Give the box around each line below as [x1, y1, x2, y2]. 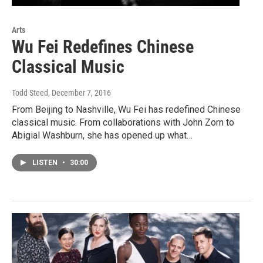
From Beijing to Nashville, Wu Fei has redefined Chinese [12, 104, 241, 116]
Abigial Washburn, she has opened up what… [12, 130, 193, 141]
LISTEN [32, 159, 59, 167]
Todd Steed [12, 88, 48, 98]
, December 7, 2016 [48, 88, 111, 98]
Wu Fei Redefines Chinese [12, 36, 194, 58]
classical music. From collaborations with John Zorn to [12, 117, 234, 129]
